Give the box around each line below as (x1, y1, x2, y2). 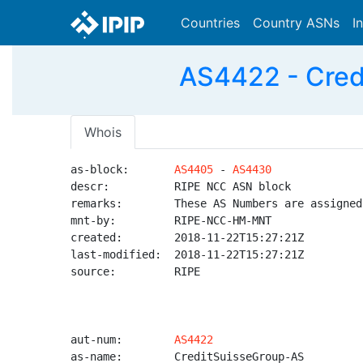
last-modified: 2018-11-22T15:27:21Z (70, 248, 304, 261)
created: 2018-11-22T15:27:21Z (70, 231, 304, 244)
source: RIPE (70, 265, 200, 278)
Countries (181, 15, 240, 31)
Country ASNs (253, 15, 340, 31)
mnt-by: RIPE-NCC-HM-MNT (70, 214, 271, 227)
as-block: (70, 163, 174, 176)
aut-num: (70, 333, 174, 346)
